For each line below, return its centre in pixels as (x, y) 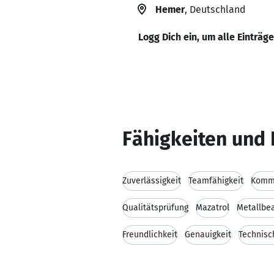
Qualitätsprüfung (155, 208)
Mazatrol (213, 208)
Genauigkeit (208, 235)
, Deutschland (215, 9)
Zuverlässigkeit (152, 181)
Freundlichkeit (150, 235)
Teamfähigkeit (216, 181)
